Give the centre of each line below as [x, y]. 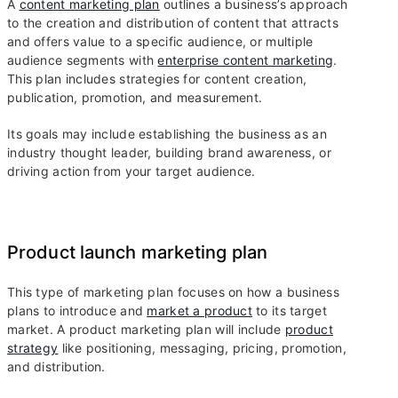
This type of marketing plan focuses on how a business [173, 292]
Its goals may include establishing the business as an [167, 134]
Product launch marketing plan [137, 253]
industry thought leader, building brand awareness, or [169, 153]
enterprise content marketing [246, 60]
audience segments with [83, 60]
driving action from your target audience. [131, 171]
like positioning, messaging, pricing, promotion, [202, 348]
